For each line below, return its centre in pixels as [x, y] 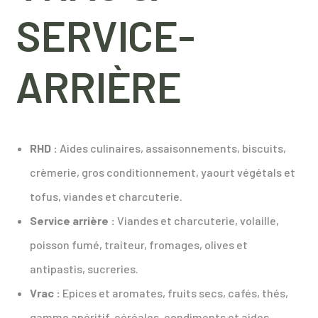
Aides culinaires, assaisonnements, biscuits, [172, 148]
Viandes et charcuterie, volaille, [197, 220]
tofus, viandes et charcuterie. [106, 196]
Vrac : [45, 292]
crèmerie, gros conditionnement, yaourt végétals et [163, 172]
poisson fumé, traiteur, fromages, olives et [139, 244]
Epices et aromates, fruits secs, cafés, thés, [175, 292]
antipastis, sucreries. [84, 268]
